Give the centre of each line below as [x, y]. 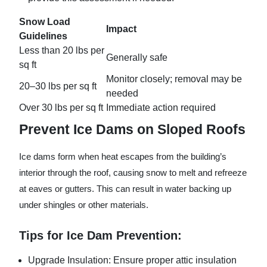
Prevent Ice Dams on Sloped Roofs [132, 129]
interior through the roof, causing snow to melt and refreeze [133, 172]
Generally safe [137, 57]
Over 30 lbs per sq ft [61, 107]
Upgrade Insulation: [69, 260]
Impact [121, 29]
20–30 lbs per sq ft [58, 86]
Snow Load [45, 21]
